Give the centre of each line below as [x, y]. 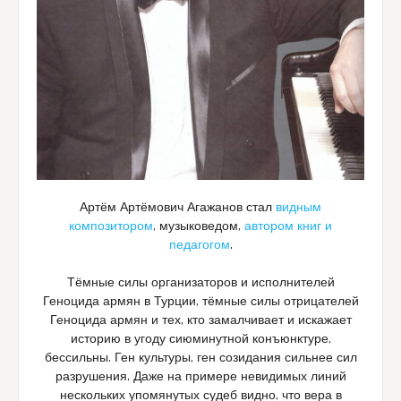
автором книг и [288, 226]
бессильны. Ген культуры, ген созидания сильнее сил [200, 358]
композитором [111, 226]
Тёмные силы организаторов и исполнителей [200, 282]
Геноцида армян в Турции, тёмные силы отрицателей [200, 301]
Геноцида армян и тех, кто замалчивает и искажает [200, 320]
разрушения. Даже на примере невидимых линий [200, 376]
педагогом [199, 245]
